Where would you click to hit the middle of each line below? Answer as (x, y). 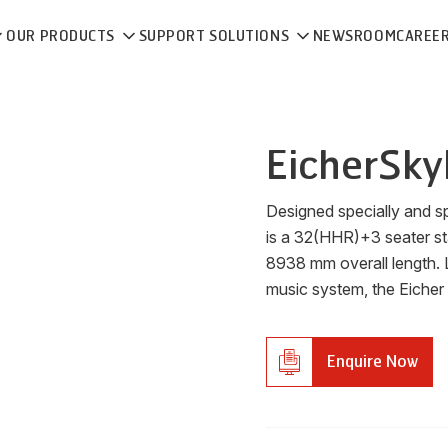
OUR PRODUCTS (62, 36)
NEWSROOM (354, 36)
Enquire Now (372, 361)
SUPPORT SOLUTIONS (215, 36)
